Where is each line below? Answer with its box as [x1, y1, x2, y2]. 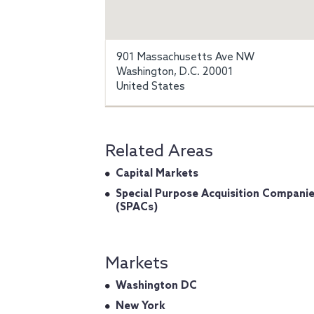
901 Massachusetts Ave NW [116, 51, 254, 64]
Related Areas [105, 142, 213, 162]
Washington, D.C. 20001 [116, 66, 233, 78]
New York [116, 300, 165, 313]
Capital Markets [116, 168, 198, 180]
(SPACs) [116, 201, 158, 214]
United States [116, 81, 185, 93]
